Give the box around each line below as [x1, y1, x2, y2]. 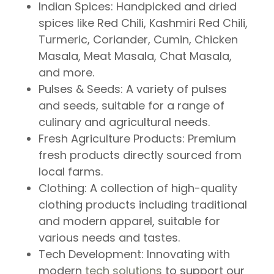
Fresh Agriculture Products [39, 131, 183, 146]
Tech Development [39, 246, 142, 262]
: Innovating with [141, 246, 231, 262]
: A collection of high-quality [84, 180, 238, 196]
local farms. [39, 164, 103, 179]
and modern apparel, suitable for [39, 213, 221, 229]
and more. [39, 65, 95, 80]
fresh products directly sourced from [39, 147, 242, 163]
